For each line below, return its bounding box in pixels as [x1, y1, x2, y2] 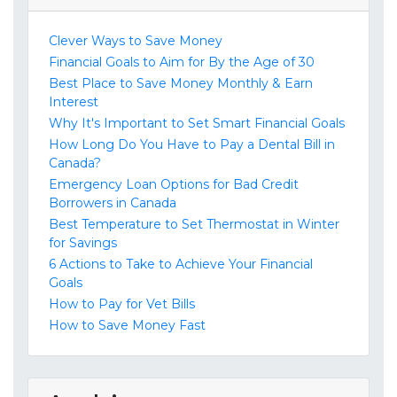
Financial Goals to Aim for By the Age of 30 [49, 54, 315, 71]
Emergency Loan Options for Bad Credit [49, 176, 299, 193]
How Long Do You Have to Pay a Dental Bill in [49, 136, 335, 153]
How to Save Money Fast [49, 317, 206, 334]
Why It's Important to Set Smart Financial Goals [49, 115, 345, 132]
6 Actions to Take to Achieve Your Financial [49, 256, 313, 273]
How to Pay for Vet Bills [49, 296, 195, 313]
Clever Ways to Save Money [49, 33, 222, 50]
